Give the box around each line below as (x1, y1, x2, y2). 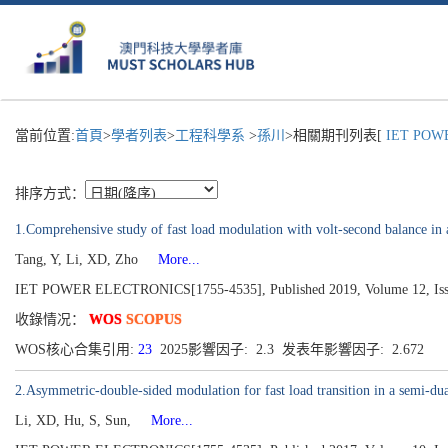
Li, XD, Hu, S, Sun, (15, 413, 135, 428)
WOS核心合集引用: (15, 342, 138, 357)
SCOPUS (126, 312, 182, 327)
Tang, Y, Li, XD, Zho (15, 252, 142, 267)
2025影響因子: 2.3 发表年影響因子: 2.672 (156, 342, 428, 357)
